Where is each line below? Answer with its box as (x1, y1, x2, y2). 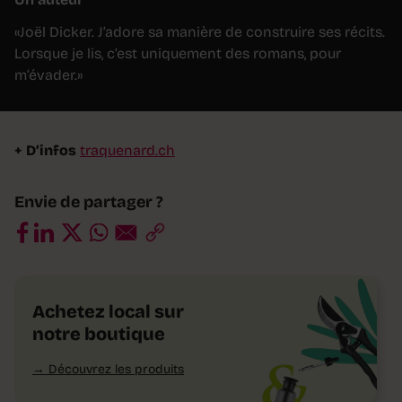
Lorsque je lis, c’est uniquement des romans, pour (14, 45, 341, 63)
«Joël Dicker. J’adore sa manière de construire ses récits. (14, 23, 385, 41)
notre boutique (32, 323, 165, 345)
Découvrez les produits (48, 362, 184, 378)
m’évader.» (14, 66, 83, 84)
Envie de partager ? (14, 192, 163, 213)
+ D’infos (14, 142, 76, 160)
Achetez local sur (32, 301, 184, 323)
